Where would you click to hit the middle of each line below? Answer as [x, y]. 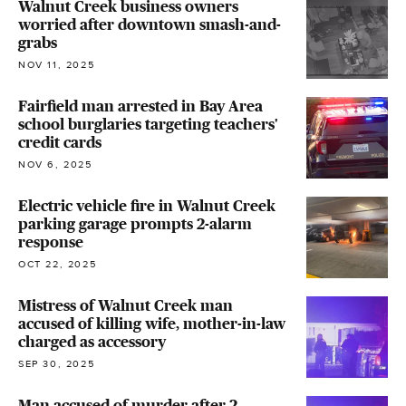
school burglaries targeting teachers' [148, 124]
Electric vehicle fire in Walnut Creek [147, 206]
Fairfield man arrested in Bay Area [140, 106]
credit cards [60, 142]
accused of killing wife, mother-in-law [152, 324]
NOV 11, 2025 [57, 65]
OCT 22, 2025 [58, 264]
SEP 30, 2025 [57, 364]
